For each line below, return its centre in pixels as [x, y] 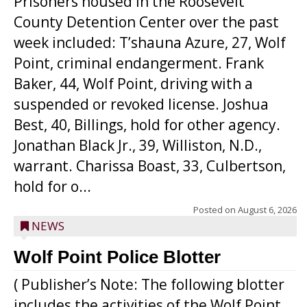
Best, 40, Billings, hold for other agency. [147, 125]
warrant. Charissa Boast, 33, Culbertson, [150, 166]
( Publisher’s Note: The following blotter [149, 284]
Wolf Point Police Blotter [117, 257]
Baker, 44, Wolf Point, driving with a [133, 84]
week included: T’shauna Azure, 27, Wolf [150, 42]
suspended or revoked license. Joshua [141, 104]
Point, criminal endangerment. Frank [139, 63]
